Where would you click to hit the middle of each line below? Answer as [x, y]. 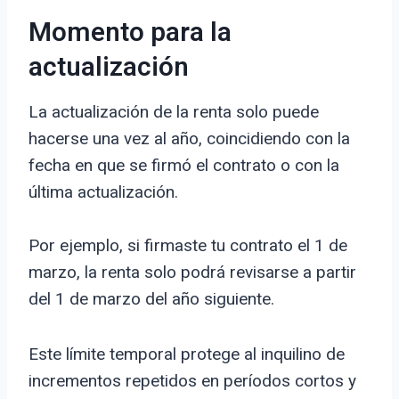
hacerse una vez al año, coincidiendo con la [189, 139]
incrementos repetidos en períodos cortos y [192, 381]
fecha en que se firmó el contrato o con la [184, 166]
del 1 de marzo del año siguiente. [151, 299]
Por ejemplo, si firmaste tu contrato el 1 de [188, 246]
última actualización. [103, 192]
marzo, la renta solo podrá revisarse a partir [192, 273]
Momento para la [130, 33]
